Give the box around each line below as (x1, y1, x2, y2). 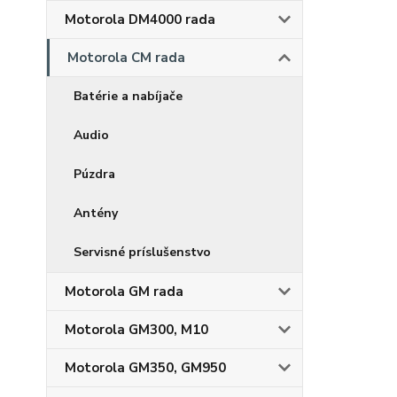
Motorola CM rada (67, 49, 185, 66)
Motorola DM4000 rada (65, 11, 215, 28)
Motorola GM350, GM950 (65, 359, 226, 377)
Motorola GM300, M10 (65, 321, 208, 339)
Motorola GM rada (65, 283, 183, 300)
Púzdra (74, 166, 115, 183)
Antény (74, 205, 118, 222)
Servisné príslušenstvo (74, 244, 211, 261)
